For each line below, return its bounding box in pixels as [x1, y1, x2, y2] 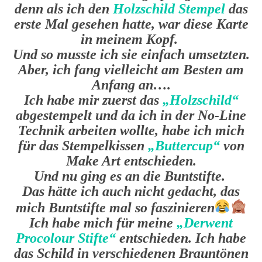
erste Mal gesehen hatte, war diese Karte [13, 16, 249, 32]
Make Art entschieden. [65, 153, 196, 168]
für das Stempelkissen [18, 137, 148, 153]
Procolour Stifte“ [16, 230, 116, 246]
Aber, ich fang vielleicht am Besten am [18, 61, 244, 77]
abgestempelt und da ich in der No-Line [16, 107, 246, 123]
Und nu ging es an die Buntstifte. [33, 168, 229, 184]
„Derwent [177, 215, 233, 230]
